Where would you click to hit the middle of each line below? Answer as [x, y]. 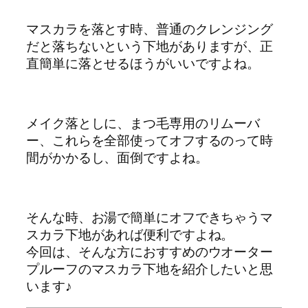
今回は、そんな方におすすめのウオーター [150, 251]
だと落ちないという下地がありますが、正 [150, 46]
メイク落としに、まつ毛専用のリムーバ [143, 123]
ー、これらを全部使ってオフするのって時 [150, 140]
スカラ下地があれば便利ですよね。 [130, 234]
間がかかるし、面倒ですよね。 [117, 157]
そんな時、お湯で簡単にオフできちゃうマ [150, 217]
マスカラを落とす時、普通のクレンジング [150, 29]
